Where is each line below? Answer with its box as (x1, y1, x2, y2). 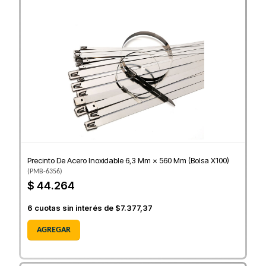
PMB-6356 (30, 168, 60, 176)
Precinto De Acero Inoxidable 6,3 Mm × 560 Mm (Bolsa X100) (27, 156, 229, 166)
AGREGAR (37, 226, 71, 235)
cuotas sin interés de (33, 203, 115, 213)
